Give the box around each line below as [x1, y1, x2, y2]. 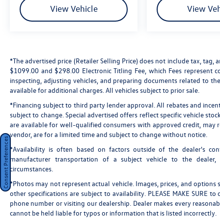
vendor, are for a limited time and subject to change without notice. [10, 130, 207, 139]
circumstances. [10, 164, 53, 174]
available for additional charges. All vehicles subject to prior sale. [10, 85, 199, 95]
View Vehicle [50, 3, 98, 14]
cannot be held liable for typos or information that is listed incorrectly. [10, 208, 217, 218]
